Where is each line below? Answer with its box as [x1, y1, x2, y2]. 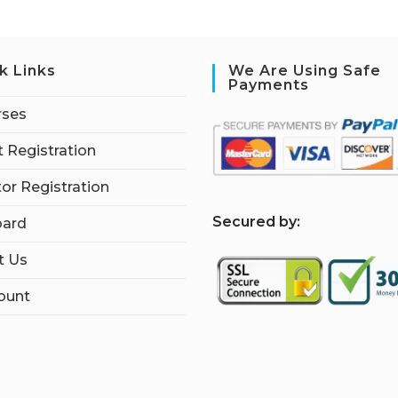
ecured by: [222, 213, 300, 231]
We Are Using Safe [228, 61, 381, 79]
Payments [228, 76, 309, 93]
